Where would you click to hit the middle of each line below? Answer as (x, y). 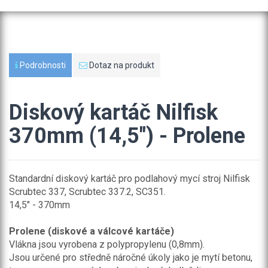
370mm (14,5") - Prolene (127, 136)
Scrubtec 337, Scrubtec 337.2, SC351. (87, 192)
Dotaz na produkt (121, 65)
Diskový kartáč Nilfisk (113, 112)
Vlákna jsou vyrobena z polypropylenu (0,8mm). (107, 244)
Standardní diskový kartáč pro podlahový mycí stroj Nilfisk (130, 179)
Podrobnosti (42, 65)
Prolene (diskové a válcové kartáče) (92, 231)
